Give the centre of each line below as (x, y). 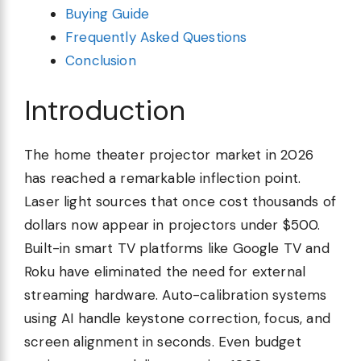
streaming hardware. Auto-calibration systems (176, 295)
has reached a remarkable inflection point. (163, 178)
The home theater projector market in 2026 (169, 154)
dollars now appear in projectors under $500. (172, 224)
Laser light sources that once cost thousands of (180, 201)
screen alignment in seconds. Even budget (163, 341)
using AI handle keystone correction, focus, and (177, 318)
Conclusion (101, 61)
